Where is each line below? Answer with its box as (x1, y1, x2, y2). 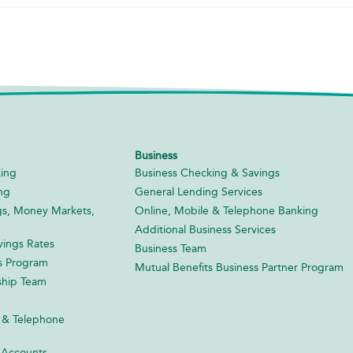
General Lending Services (135, 184, 263, 199)
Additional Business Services (135, 222, 277, 236)
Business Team (135, 241, 207, 255)
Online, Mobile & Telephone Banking (135, 203, 319, 217)
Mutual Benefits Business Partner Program (135, 260, 344, 274)
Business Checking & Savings (135, 165, 281, 180)
